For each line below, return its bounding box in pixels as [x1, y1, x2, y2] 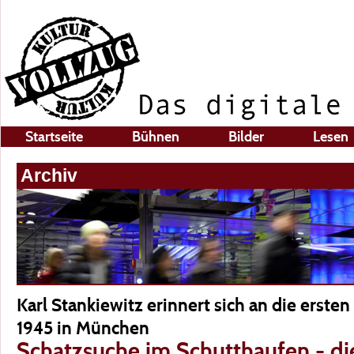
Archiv [21, 165, 77, 186]
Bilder [228, 128, 264, 145]
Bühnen [132, 128, 179, 145]
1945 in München [17, 316, 149, 340]
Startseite [25, 128, 83, 145]
